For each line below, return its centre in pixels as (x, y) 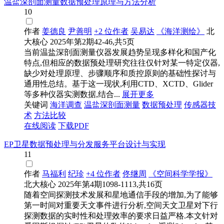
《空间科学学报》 (180, 174)
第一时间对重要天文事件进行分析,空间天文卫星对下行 (121, 205)
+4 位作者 (103, 174)
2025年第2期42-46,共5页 (92, 42)
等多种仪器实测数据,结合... (72, 94)
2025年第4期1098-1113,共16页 (110, 184)
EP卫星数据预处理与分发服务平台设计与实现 (85, 144)
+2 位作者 (111, 31)
